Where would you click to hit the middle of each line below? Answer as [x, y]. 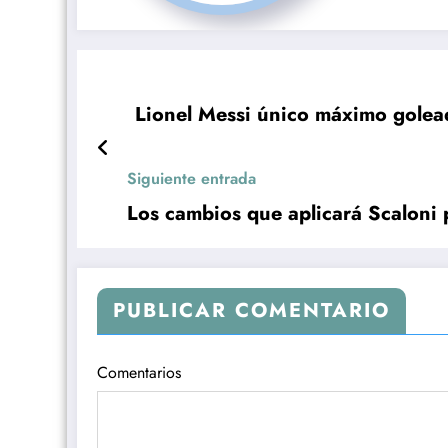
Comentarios [139, 372]
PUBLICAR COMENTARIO [251, 310]
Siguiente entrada [191, 178]
